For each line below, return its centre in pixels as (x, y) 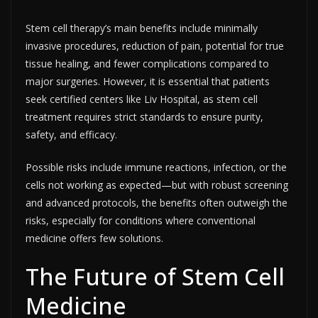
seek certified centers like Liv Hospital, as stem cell (142, 99)
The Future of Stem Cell (155, 276)
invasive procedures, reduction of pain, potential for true (155, 45)
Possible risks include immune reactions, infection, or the (156, 167)
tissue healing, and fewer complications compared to (147, 63)
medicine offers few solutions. (94, 238)
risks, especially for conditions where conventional (141, 220)
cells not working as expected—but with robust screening (157, 185)
